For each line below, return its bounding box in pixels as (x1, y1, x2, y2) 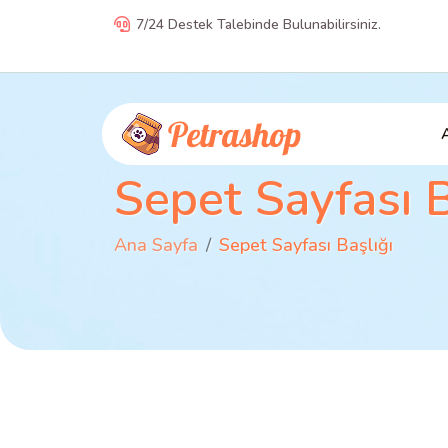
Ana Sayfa (114, 233, 198, 257)
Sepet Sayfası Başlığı (219, 233, 393, 257)
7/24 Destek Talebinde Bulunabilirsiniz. (136, 15, 381, 34)
